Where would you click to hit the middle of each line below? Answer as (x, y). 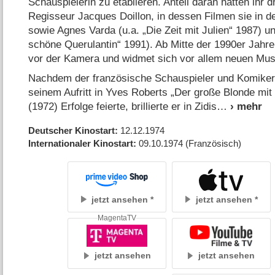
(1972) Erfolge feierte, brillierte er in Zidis (123, 106)
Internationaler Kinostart (81, 143)
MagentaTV (117, 218)
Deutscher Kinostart (72, 130)
